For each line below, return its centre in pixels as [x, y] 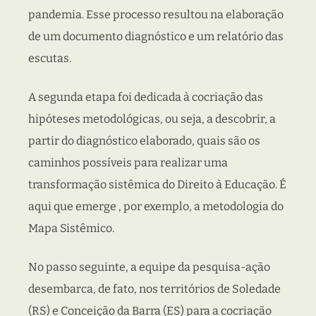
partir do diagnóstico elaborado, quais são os [144, 141]
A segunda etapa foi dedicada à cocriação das [146, 97]
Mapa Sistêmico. [71, 229]
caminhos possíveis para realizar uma [128, 163]
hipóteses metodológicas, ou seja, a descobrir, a [152, 119]
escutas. [50, 59]
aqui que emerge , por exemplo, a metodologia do [156, 207]
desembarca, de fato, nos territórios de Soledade [154, 289]
